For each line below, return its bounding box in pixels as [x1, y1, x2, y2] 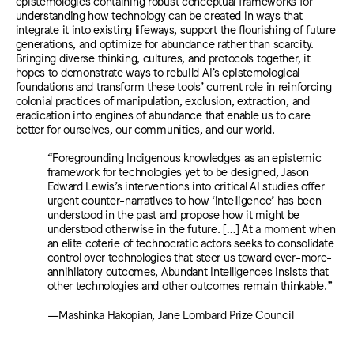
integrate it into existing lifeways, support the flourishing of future [15, 21, 336, 36]
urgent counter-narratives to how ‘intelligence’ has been [47, 193, 322, 207]
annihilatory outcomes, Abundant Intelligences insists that [47, 264, 329, 278]
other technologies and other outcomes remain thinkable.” [47, 278, 333, 292]
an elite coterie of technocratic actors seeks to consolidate [47, 235, 334, 250]
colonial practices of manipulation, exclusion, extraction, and [15, 92, 310, 107]
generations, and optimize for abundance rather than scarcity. [15, 36, 314, 50]
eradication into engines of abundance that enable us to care [15, 107, 311, 121]
